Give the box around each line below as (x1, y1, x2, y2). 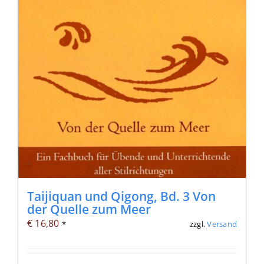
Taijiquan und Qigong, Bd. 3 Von (27, 188, 216, 205)
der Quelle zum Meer (27, 201, 151, 218)
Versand (207, 218, 237, 229)
